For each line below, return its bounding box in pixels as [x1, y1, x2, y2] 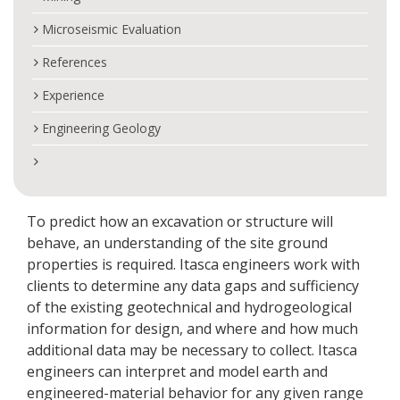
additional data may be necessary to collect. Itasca [27, 340, 357, 360]
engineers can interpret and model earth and [27, 362, 328, 381]
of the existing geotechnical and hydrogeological [27, 297, 352, 317]
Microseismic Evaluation [42, 21, 181, 37]
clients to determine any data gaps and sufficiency [27, 276, 359, 296]
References [42, 54, 107, 71]
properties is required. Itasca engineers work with [27, 254, 360, 274]
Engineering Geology [42, 120, 161, 137]
